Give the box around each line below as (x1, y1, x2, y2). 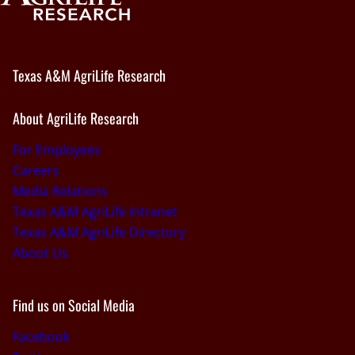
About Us (13, 244, 68, 262)
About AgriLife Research (13, 108, 139, 129)
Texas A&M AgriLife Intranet (13, 203, 177, 221)
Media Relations (13, 182, 108, 200)
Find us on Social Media (13, 295, 135, 316)
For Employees (13, 141, 101, 159)
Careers (13, 162, 59, 180)
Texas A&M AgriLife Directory (13, 223, 185, 242)
